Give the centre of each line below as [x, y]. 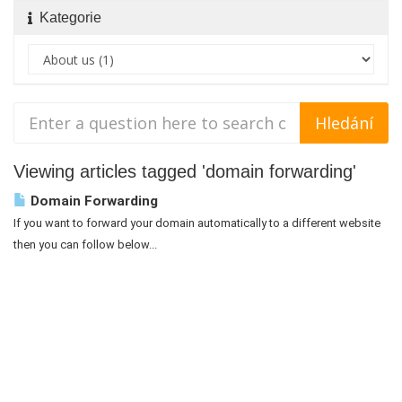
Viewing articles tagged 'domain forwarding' [185, 171]
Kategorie [67, 17]
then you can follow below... [85, 245]
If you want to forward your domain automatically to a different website [197, 223]
